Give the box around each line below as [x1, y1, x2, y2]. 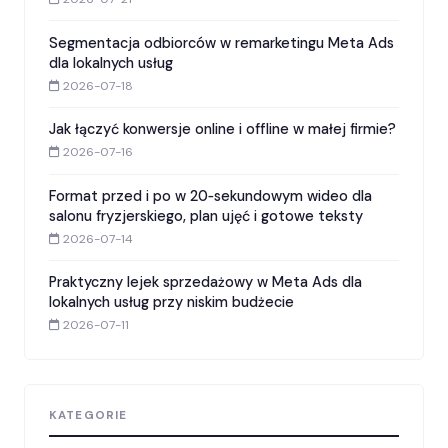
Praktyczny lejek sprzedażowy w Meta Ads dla [49, 273, 362, 292]
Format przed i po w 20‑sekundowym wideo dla [49, 186, 372, 205]
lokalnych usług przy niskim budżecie [49, 293, 294, 312]
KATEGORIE [49, 408, 128, 424]
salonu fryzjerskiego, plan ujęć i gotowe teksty [49, 206, 363, 225]
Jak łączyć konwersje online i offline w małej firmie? [49, 120, 396, 139]
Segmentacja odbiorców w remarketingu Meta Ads [49, 33, 394, 52]
